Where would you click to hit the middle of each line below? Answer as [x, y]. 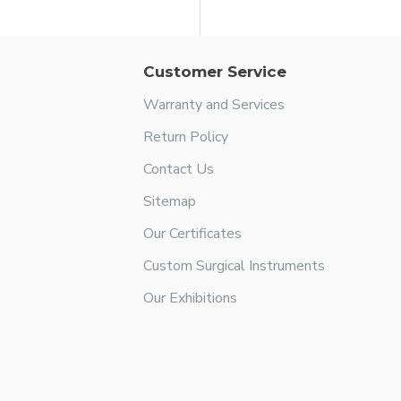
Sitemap [170, 201]
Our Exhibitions [190, 298]
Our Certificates [192, 234]
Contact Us [179, 169]
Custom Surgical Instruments [234, 266]
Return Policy [186, 137]
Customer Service [215, 72]
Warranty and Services [214, 105]
